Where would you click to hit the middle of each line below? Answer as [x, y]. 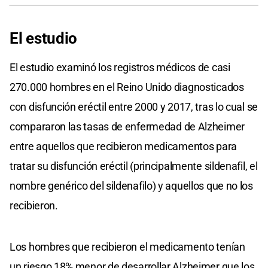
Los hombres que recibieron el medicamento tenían [127, 247]
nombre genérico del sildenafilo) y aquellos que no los [131, 186]
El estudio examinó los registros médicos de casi [120, 68]
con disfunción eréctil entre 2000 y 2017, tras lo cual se [134, 107]
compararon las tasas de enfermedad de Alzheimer [127, 127]
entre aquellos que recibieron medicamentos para [123, 147]
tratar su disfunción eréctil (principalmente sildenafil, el [134, 166]
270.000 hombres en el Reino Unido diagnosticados [127, 87]
